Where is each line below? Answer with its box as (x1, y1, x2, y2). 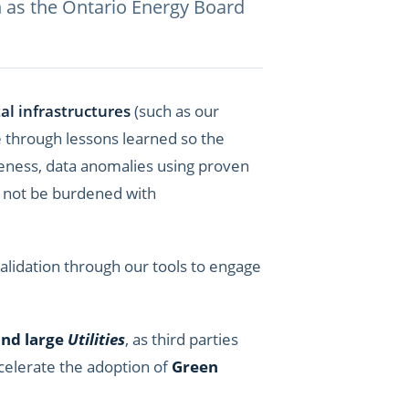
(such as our (131, 100, 219, 121)
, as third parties (125, 329, 238, 350)
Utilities (68, 329, 125, 350)
